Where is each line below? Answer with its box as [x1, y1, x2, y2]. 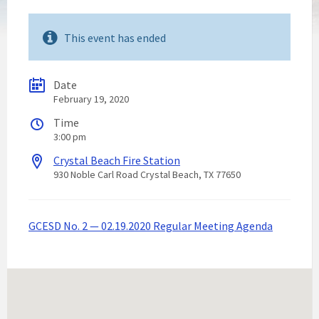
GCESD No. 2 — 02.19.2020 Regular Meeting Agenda [28, 219, 273, 233]
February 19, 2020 [53, 93, 129, 105]
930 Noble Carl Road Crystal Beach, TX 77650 [53, 168, 241, 181]
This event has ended [64, 31, 166, 45]
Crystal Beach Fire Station [53, 153, 180, 167]
